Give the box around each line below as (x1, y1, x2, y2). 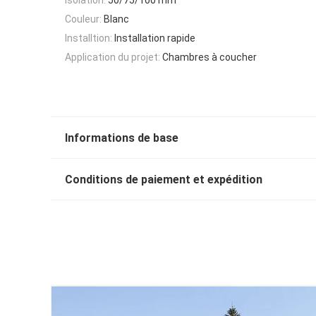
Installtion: (65, 32, 112, 44)
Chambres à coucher (162, 51, 257, 63)
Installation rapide (114, 32, 195, 44)
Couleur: (65, 13, 102, 25)
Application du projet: (65, 51, 160, 63)
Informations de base (65, 131, 178, 145)
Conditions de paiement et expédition (65, 173, 262, 187)
